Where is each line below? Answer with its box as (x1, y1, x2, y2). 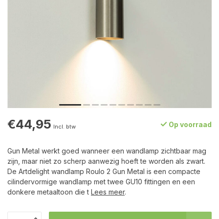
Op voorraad (167, 120, 212, 129)
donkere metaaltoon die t (7, 188, 91, 196)
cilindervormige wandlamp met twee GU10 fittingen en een (7, 177, 195, 186)
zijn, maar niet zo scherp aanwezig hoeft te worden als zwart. (7, 157, 205, 165)
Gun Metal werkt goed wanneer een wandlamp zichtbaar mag (7, 147, 206, 155)
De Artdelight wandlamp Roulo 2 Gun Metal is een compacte (7, 167, 200, 175)
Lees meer (91, 188, 125, 196)
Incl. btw (53, 123, 76, 130)
